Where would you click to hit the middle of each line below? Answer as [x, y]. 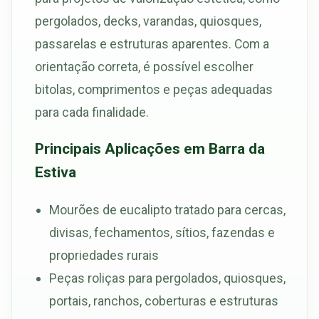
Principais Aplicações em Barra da [150, 149]
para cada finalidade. [92, 113]
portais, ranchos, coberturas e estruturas [164, 301]
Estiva [56, 172]
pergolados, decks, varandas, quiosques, [148, 21]
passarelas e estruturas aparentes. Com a [152, 44]
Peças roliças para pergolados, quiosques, [167, 278]
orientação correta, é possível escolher [144, 67]
